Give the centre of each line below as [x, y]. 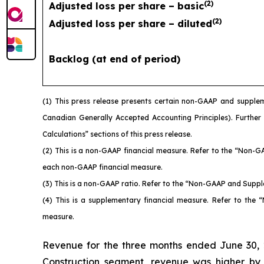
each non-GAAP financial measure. [103, 167]
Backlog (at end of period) [115, 59]
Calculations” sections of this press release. [117, 134]
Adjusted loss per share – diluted [131, 23]
